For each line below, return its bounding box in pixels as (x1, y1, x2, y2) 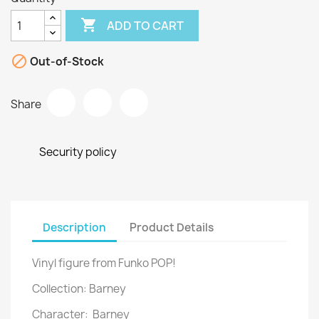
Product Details (130, 219, 214, 235)
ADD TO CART (107, 17, 184, 33)
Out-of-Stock (28, 54, 104, 70)
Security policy (39, 145, 117, 159)
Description (43, 219, 106, 235)
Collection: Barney (32, 281, 126, 296)
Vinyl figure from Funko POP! (32, 256, 176, 271)
